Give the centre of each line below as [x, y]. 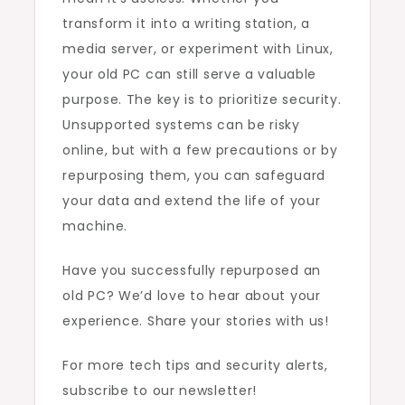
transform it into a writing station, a [187, 24]
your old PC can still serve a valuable [190, 75]
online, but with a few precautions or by [200, 151]
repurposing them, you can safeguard [194, 176]
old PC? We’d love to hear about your [192, 296]
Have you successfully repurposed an [192, 271]
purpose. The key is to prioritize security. [202, 100]
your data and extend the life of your [192, 201]
